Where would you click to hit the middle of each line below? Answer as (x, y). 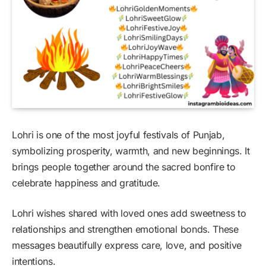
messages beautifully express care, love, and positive (127, 245)
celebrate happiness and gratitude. (86, 183)
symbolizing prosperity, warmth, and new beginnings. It (131, 151)
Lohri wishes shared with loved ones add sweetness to (129, 213)
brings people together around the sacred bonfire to (124, 167)
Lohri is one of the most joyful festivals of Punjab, (118, 134)
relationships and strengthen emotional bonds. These (125, 229)
